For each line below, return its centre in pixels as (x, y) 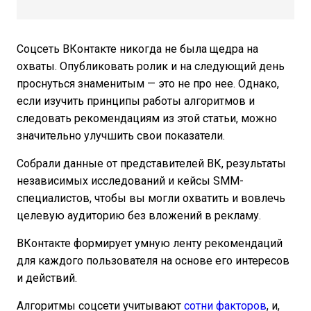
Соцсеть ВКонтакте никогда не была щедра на (137, 49)
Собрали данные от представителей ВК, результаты (151, 163)
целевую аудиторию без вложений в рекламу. (139, 216)
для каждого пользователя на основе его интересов (153, 261)
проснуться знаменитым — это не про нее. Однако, (148, 84)
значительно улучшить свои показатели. (121, 136)
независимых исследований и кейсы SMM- (130, 181)
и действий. (47, 278)
